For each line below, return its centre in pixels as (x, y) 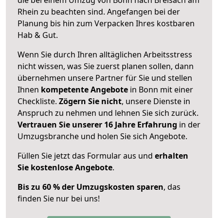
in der (189, 124)
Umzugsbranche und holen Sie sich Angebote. (102, 136)
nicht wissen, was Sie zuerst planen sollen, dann (106, 66)
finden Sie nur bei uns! (59, 198)
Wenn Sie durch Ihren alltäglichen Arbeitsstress (105, 54)
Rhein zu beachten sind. (62, 11)
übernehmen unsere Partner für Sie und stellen (105, 78)
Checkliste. (38, 101)
